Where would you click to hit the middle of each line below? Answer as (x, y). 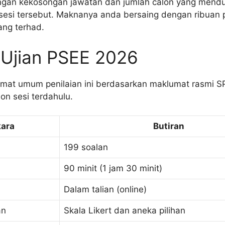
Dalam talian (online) (105, 190)
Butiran (169, 126)
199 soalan (86, 147)
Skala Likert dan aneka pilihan (125, 211)
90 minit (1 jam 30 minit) (113, 168)
